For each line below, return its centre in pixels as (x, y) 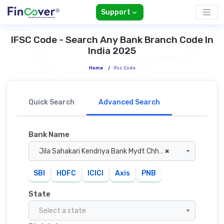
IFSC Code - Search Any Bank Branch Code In (112, 40)
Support (115, 12)
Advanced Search (129, 102)
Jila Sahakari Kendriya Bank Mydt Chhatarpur (99, 151)
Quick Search (51, 102)
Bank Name (49, 135)
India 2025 (112, 51)
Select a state (62, 211)
